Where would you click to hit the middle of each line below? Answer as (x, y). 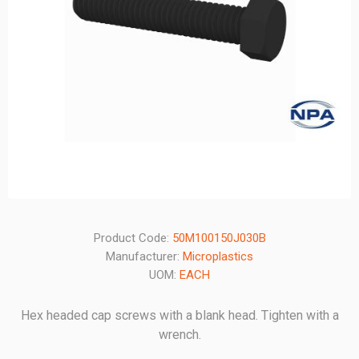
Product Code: (131, 238)
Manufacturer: (143, 256)
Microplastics (218, 256)
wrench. (179, 335)
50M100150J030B (219, 238)
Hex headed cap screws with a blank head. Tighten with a (179, 315)
